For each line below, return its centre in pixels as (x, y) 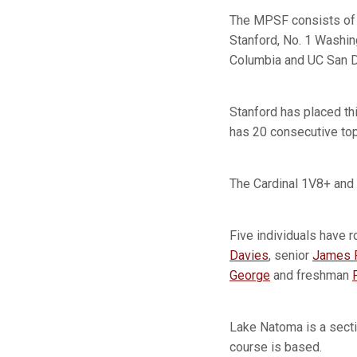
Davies (249, 255)
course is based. (276, 347)
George (250, 275)
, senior (290, 255)
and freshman (311, 275)
